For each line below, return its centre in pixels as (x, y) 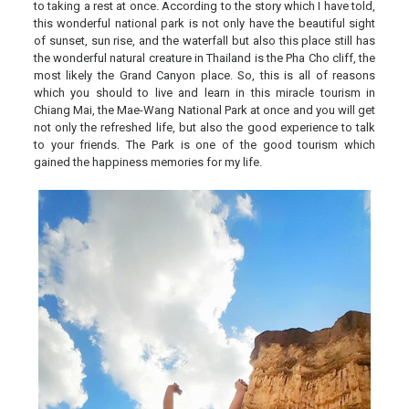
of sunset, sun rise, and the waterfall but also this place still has (204, 40)
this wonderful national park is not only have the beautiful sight (204, 23)
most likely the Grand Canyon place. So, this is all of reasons (204, 75)
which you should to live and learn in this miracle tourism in (204, 92)
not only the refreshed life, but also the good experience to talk (204, 127)
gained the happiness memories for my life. (147, 162)
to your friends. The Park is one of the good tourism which (204, 144)
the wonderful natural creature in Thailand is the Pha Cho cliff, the (204, 58)
